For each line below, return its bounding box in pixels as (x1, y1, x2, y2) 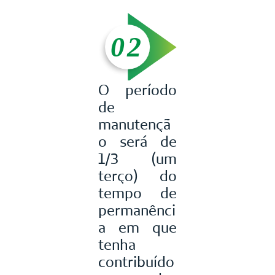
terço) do (98, 166, 177, 186)
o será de (98, 132, 177, 152)
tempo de (98, 184, 177, 203)
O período (98, 80, 177, 100)
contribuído (98, 252, 174, 272)
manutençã (98, 115, 171, 134)
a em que (98, 218, 177, 238)
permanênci (98, 201, 176, 220)
